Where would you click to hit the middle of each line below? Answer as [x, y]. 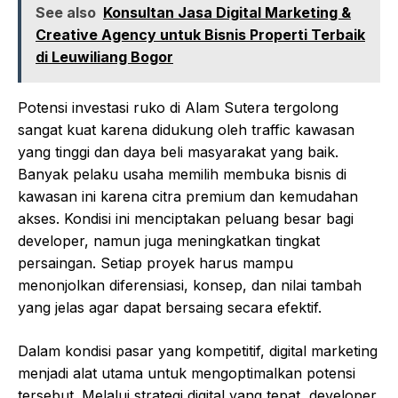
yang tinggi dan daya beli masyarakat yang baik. [178, 152]
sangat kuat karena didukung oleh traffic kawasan [186, 130]
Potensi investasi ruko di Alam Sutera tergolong [178, 108]
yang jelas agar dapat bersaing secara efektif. [170, 308]
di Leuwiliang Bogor [104, 57]
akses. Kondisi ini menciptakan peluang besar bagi [186, 219]
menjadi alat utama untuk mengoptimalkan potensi [187, 374]
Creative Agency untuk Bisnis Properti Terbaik [200, 35]
